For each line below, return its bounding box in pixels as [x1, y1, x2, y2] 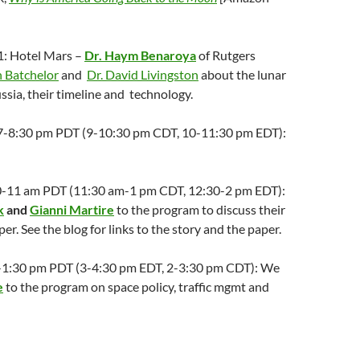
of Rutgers [196, 47, 256, 63]
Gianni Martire [30, 202, 114, 217]
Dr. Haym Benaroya [84, 47, 196, 63]
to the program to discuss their [114, 202, 285, 217]
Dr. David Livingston [87, 67, 198, 82]
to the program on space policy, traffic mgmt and [3, 279, 269, 294]
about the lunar [198, 67, 286, 82]
